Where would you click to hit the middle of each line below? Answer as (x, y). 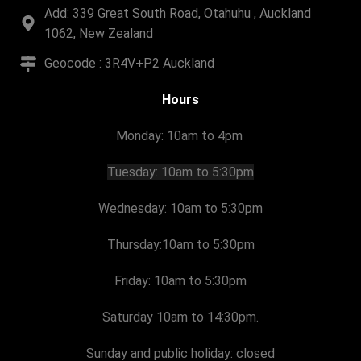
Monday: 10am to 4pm (180, 136)
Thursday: (134, 245)
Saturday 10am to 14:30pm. (180, 317)
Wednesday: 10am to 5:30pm (180, 209)
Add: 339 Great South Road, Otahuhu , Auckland (178, 14)
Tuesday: (134, 172)
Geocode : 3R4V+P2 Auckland (129, 64)
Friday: (134, 281)
